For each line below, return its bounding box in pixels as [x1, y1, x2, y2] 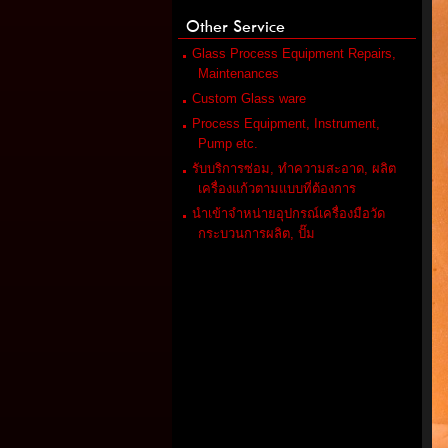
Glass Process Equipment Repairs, [192, 46, 396, 61]
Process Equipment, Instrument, [192, 116, 380, 131]
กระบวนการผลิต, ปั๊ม [198, 226, 315, 241]
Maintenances [198, 66, 279, 81]
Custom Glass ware [192, 91, 306, 106]
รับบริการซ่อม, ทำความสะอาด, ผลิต [192, 161, 396, 176]
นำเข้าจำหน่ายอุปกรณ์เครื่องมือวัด [192, 206, 385, 221]
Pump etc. [198, 136, 258, 151]
